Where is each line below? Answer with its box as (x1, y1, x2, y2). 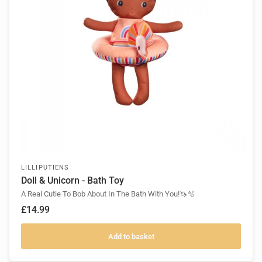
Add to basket (108, 232, 154, 241)
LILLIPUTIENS (21, 164, 70, 172)
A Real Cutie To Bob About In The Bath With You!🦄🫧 (21, 189, 195, 199)
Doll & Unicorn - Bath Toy (21, 175, 124, 187)
